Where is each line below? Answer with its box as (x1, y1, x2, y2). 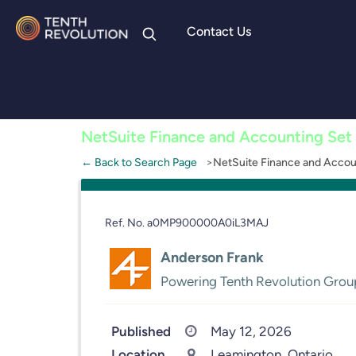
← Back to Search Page (81, 156, 197, 168)
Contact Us (186, 24, 251, 39)
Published (111, 323, 171, 339)
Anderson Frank (161, 249, 264, 265)
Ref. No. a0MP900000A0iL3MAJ (105, 216, 269, 229)
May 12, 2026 (210, 323, 292, 339)
